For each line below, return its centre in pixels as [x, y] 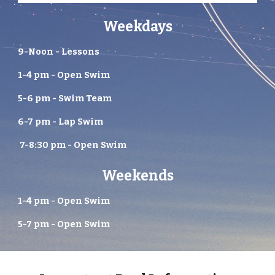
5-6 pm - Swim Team [65, 98]
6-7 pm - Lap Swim [61, 122]
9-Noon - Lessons [60, 52]
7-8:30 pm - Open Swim [72, 145]
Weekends [137, 176]
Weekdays [137, 27]
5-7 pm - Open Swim [64, 224]
